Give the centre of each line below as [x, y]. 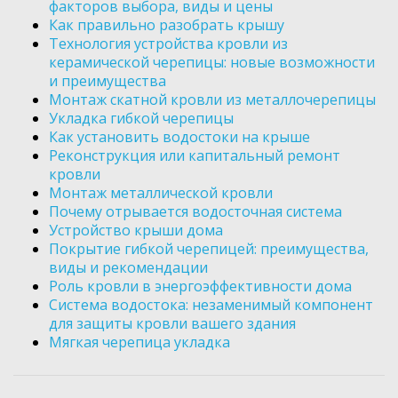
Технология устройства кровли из [168, 44]
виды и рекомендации [128, 268]
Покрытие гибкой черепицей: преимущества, [209, 249]
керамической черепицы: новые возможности [212, 63]
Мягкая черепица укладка [139, 342]
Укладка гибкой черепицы [141, 119]
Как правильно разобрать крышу [167, 25]
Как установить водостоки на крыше [179, 137]
